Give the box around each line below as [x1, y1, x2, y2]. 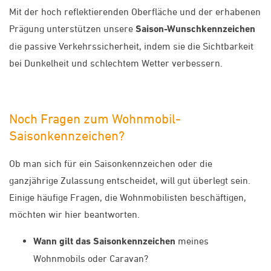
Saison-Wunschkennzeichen [135, 22, 255, 34]
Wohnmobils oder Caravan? [33, 253, 148, 264]
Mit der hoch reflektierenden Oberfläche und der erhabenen [9, 5, 261, 17]
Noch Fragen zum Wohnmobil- [9, 111, 180, 126]
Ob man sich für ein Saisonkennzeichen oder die [9, 158, 212, 169]
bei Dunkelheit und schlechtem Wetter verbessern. [9, 57, 223, 68]
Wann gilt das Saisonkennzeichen [33, 235, 175, 247]
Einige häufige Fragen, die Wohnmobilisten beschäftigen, [9, 192, 246, 203]
